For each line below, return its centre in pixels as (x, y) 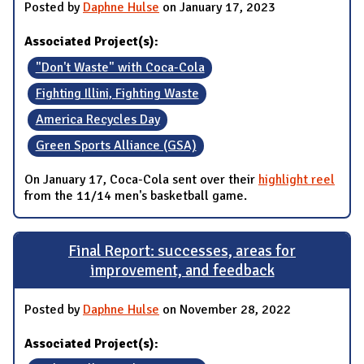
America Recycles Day (97, 120)
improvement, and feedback (182, 271)
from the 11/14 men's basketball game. (136, 196)
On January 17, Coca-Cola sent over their (141, 180)
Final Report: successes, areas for (182, 251)
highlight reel (297, 180)
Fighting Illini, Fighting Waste (117, 94)
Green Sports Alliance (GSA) (116, 146)
